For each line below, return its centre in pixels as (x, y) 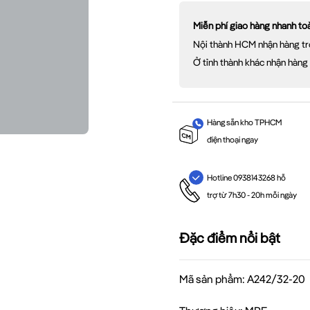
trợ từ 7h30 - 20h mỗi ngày (252, 195)
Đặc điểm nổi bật (230, 238)
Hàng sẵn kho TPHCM (244, 122)
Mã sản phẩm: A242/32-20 (242, 279)
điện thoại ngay (232, 139)
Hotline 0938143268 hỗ (246, 178)
